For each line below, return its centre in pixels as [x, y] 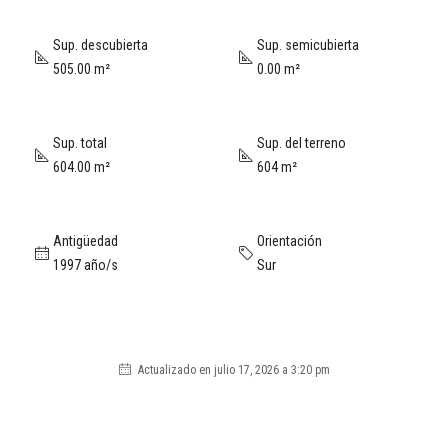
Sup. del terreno [301, 143]
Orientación [289, 241]
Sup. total [80, 143]
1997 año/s [85, 265]
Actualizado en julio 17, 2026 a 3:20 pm [232, 370]
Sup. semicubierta [308, 45]
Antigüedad [85, 241]
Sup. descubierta [100, 45]
